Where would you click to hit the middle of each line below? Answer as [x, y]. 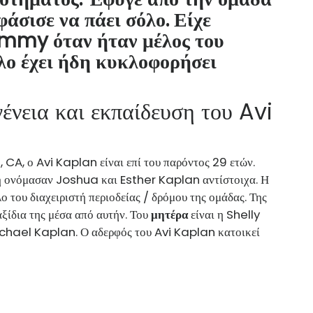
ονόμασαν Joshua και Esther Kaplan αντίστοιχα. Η [135, 179]
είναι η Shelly [224, 214]
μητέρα [169, 214]
